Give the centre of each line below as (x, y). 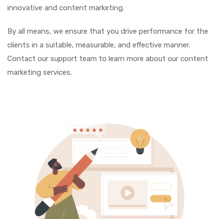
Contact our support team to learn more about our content (108, 59)
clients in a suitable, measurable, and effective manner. (99, 45)
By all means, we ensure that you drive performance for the (108, 31)
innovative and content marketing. (66, 8)
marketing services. (40, 72)
